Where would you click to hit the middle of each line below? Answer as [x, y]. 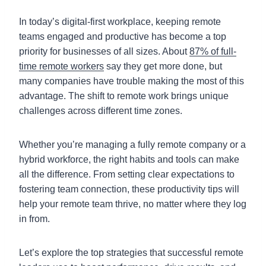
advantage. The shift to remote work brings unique [124, 96]
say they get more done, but [163, 66]
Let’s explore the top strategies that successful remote [131, 252]
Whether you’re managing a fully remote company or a [132, 144]
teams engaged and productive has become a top [123, 36]
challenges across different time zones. [101, 110]
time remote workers [61, 66]
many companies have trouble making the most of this [132, 81]
